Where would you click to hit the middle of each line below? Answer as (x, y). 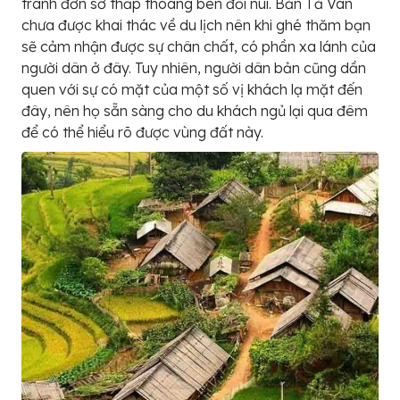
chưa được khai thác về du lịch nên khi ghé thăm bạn (196, 25)
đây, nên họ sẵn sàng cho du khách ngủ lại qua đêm (195, 110)
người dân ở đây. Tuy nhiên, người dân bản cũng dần (194, 67)
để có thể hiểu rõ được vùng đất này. (142, 132)
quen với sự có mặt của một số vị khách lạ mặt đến (192, 89)
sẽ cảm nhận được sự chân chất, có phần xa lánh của (199, 46)
